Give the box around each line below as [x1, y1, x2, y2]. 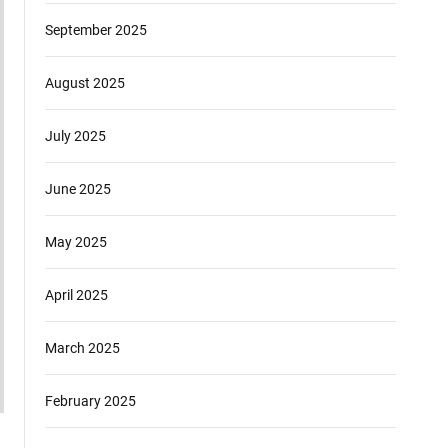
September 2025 [45, 22, 147, 38]
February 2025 [45, 393, 136, 409]
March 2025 [45, 340, 120, 356]
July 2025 [45, 128, 106, 144]
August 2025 [45, 75, 125, 91]
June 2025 [45, 181, 111, 197]
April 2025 [45, 287, 108, 303]
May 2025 [45, 234, 107, 250]
